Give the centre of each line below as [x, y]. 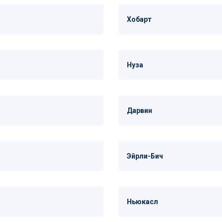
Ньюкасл [142, 202]
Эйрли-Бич [145, 156]
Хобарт [139, 19]
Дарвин [139, 111]
